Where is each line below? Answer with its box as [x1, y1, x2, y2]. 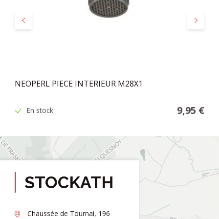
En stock [26, 106, 53, 115]
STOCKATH [24, 173, 114, 193]
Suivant [197, 17, 214, 23]
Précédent [24, 17, 48, 23]
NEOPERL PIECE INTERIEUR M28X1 [15, 78, 143, 89]
